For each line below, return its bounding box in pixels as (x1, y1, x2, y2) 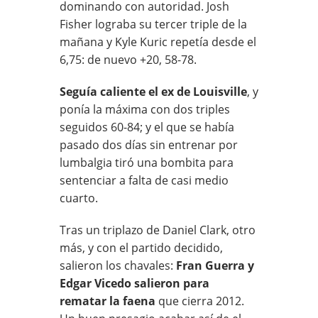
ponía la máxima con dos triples (60, 101, 230, 117)
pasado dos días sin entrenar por (60, 136, 238, 153)
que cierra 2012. (155, 292, 244, 309)
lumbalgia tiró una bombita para (60, 154, 234, 170)
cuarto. (60, 190, 98, 206)
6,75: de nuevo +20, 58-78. (60, 51, 197, 67)
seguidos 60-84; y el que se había (60, 119, 234, 135)
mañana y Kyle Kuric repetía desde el (60, 33, 256, 50)
